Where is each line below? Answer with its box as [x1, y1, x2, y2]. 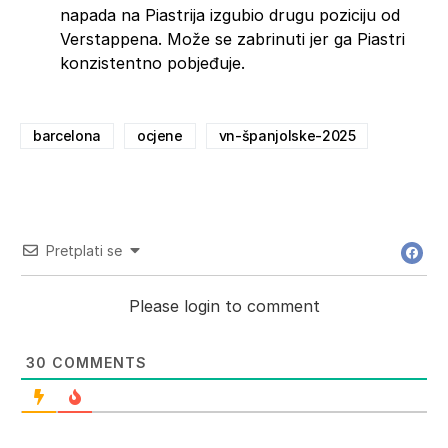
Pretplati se [46, 241, 122, 259]
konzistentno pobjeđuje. [60, 52, 245, 73]
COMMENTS [47, 353, 147, 371]
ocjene [136, 126, 183, 144]
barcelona [33, 126, 101, 144]
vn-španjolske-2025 [218, 126, 356, 144]
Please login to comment [128, 295, 320, 316]
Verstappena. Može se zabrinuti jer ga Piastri [60, 28, 405, 49]
